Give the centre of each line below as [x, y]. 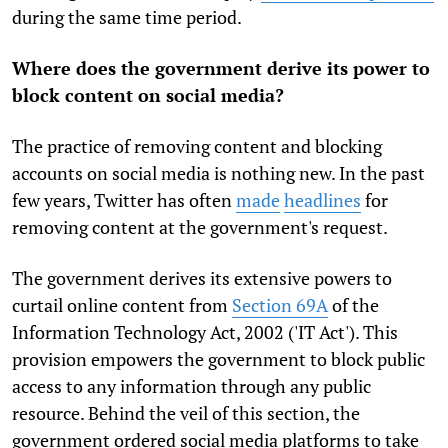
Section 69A [280, 304]
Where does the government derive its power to [221, 67]
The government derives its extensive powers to [202, 277]
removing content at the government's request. [201, 226]
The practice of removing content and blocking [197, 145]
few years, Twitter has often [124, 199]
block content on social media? [148, 94]
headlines [322, 199]
